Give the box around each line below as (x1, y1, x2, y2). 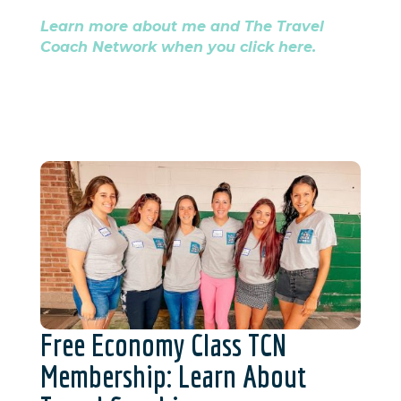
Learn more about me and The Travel (39, 17, 324, 35)
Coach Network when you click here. (39, 38, 316, 55)
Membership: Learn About (39, 358, 306, 395)
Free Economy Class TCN (39, 327, 286, 363)
